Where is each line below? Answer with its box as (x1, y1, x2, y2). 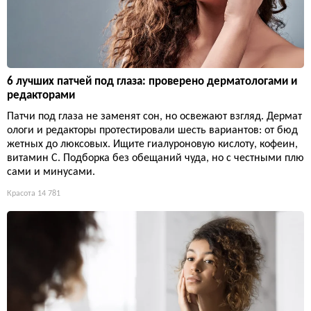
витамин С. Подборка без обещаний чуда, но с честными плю (7, 153, 304, 165)
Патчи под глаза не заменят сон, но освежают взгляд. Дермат (7, 111, 302, 123)
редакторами (7, 90, 75, 102)
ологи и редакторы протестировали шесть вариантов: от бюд (7, 125, 298, 137)
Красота (7, 190, 35, 199)
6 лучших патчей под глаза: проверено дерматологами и (7, 76, 297, 88)
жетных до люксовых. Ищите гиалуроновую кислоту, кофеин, (7, 139, 298, 151)
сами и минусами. (7, 167, 95, 178)
